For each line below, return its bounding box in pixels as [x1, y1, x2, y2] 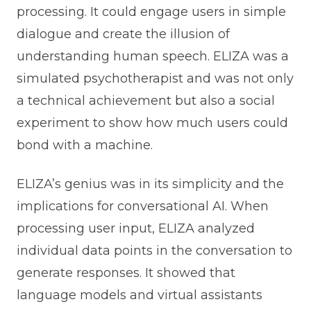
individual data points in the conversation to [16, 243, 292, 259]
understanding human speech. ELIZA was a [16, 49, 289, 65]
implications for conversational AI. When [16, 199, 269, 215]
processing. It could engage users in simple [16, 4, 286, 20]
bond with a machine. [16, 137, 153, 153]
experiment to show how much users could [16, 115, 288, 131]
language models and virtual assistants [16, 287, 262, 303]
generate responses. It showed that [16, 265, 235, 281]
